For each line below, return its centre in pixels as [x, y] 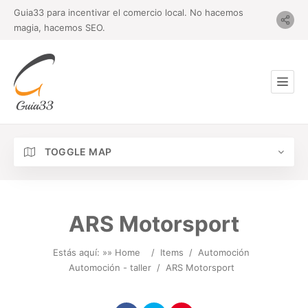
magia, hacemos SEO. [59, 27]
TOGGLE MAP [77, 152]
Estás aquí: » [80, 252]
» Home [124, 252]
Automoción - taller [110, 267]
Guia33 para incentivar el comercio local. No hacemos [129, 12]
